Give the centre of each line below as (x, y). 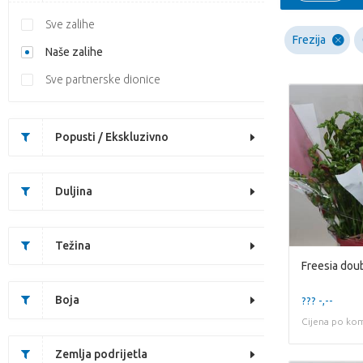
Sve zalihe (70, 24)
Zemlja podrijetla (101, 354)
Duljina (74, 191)
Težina (73, 246)
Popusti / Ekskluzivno (112, 137)
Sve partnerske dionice (103, 79)
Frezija (309, 40)
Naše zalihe (74, 52)
